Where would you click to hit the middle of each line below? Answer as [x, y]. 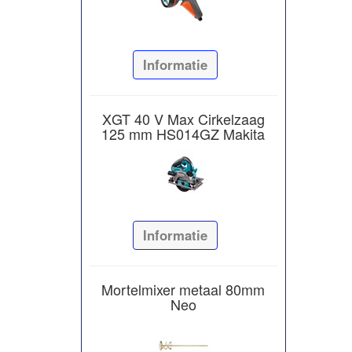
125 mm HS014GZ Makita [183, 133]
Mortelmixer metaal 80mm [183, 289]
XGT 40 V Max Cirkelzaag [183, 118]
